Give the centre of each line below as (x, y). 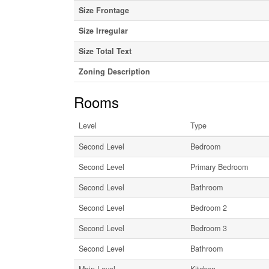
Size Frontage (104, 10)
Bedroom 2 (208, 207)
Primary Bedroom (219, 167)
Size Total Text (105, 51)
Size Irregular (103, 30)
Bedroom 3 (208, 228)
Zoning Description (114, 71)
